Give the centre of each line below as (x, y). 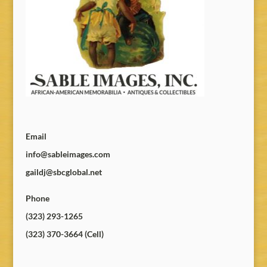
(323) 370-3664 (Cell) (64, 234)
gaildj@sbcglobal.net (63, 172)
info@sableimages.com (68, 154)
